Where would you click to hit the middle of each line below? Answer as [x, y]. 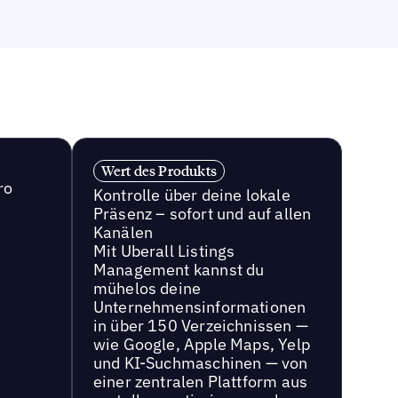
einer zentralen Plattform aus [200, 381]
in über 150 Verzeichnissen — [200, 325]
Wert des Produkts [159, 170]
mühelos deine [147, 288]
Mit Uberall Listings [164, 251]
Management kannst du [179, 269]
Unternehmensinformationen [199, 306]
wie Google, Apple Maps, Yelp [201, 344]
